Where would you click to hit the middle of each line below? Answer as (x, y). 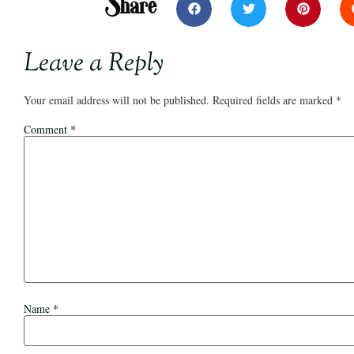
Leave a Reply (94, 64)
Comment (47, 130)
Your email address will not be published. (117, 100)
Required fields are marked (274, 100)
